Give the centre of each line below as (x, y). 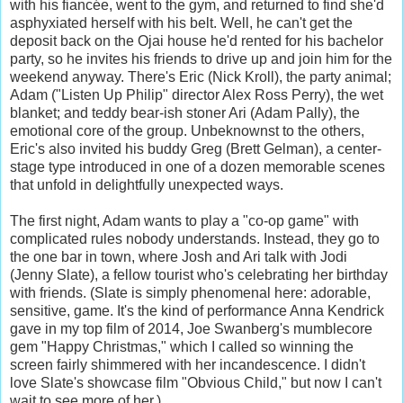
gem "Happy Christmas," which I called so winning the (182, 346)
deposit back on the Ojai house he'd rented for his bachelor (197, 40)
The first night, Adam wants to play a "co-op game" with (184, 220)
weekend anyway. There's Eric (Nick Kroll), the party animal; (201, 76)
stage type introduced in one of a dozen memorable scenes (197, 166)
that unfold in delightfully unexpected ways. (147, 184)
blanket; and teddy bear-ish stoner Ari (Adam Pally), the (185, 112)
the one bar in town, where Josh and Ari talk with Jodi (179, 256)
